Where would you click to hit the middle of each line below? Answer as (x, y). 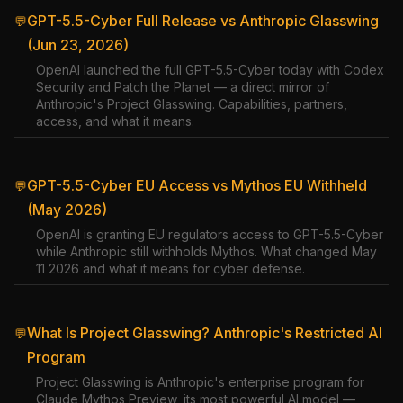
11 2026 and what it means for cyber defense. (170, 269)
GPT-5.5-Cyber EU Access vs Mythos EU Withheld (197, 185)
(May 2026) (67, 210)
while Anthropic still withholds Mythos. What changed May (206, 251)
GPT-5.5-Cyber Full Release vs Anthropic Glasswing (203, 21)
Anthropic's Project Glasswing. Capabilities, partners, (192, 104)
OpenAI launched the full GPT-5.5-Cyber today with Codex (210, 70)
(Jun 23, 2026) (78, 45)
